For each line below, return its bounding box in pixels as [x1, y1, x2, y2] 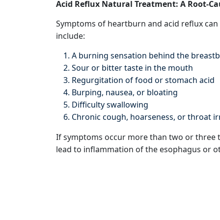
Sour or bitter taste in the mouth [72, 62, 193, 73]
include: [56, 30, 85, 41]
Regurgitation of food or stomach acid [72, 75, 215, 85]
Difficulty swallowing [72, 99, 148, 110]
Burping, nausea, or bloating [72, 87, 178, 98]
